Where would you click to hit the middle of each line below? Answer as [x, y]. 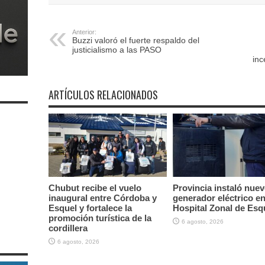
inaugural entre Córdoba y [102, 198]
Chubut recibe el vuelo [95, 188]
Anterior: [84, 32]
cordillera [68, 228]
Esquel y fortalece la [90, 208]
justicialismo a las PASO [117, 50]
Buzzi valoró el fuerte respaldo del [135, 40]
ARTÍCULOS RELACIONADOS [103, 95]
